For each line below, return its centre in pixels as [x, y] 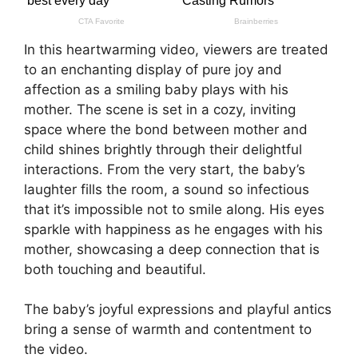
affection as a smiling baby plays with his [156, 89]
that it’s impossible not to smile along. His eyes [174, 209]
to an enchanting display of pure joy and [153, 69]
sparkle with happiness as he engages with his [173, 229]
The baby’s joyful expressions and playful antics [178, 310]
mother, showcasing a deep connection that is [172, 249]
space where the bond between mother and [166, 129]
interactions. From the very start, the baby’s [165, 169]
